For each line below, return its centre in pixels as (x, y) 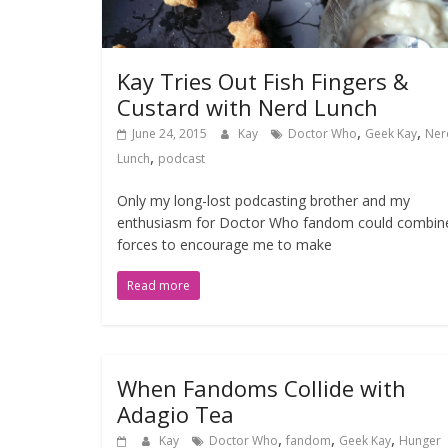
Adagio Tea (175, 414)
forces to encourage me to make (224, 245)
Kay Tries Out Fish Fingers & (263, 81)
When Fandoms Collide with (261, 388)
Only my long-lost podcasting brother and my (263, 201)
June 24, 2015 (169, 134)
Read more (158, 286)
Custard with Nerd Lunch (247, 107)
